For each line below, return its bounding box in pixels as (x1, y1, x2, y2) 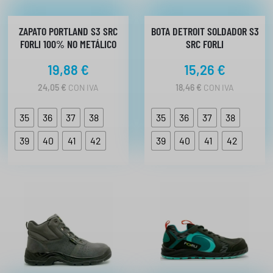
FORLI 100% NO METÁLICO (20, 37, 116, 51)
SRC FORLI (186, 37, 224, 51)
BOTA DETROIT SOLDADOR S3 (151, 24, 259, 38)
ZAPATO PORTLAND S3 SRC (19, 24, 118, 38)
